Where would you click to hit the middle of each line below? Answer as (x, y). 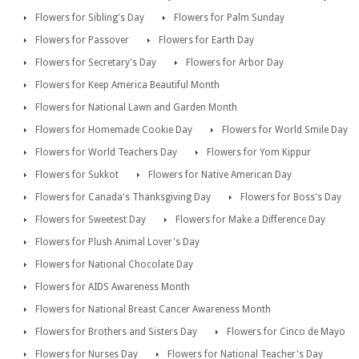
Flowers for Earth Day (206, 40)
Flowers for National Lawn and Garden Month (136, 107)
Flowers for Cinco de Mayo (286, 331)
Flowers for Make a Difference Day (250, 219)
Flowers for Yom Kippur (259, 152)
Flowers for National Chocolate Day (114, 264)
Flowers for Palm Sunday (229, 17)
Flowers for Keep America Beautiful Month (127, 85)
